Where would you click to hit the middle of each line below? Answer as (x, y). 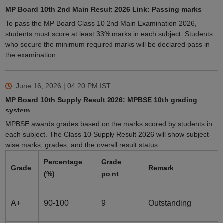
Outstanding (170, 203)
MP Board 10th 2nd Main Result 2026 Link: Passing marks (103, 10)
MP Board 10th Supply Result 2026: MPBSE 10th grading (101, 100)
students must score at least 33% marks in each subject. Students (109, 34)
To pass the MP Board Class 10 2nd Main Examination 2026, (101, 24)
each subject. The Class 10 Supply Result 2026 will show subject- (108, 135)
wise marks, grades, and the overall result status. (82, 145)
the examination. (31, 55)
